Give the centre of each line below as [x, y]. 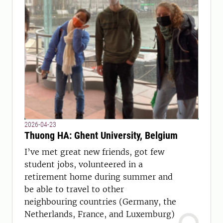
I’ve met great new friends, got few [94, 152]
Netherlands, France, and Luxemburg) [100, 214]
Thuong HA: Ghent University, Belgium [101, 135]
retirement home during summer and [99, 177]
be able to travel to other [74, 189]
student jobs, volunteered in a [84, 164]
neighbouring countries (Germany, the [100, 202]
